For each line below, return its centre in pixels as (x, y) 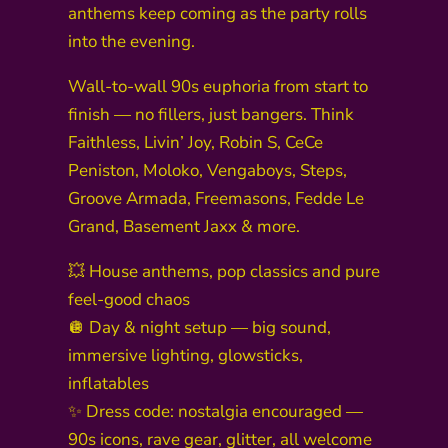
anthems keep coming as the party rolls (217, 14)
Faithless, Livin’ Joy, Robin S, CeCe (195, 143)
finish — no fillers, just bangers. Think (211, 115)
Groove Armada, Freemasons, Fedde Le (216, 199)
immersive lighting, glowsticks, (185, 356)
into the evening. (131, 42)
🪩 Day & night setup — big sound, (199, 328)
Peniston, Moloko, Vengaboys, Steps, (207, 171)
